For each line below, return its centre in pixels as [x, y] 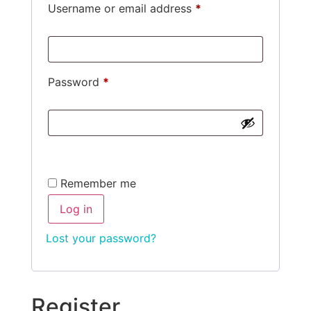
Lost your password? [101, 238]
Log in [76, 209]
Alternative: [76, 152]
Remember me [98, 184]
